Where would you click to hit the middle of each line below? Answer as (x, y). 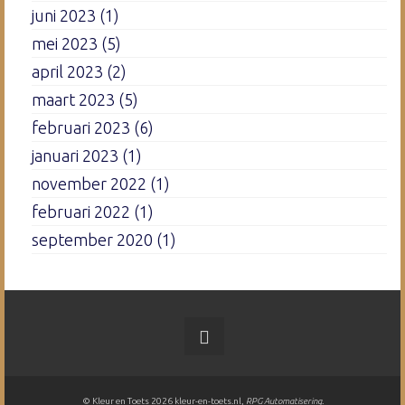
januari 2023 (75, 155)
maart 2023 (73, 99)
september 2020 (92, 239)
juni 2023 (64, 15)
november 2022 (89, 183)
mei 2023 (65, 43)
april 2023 (67, 71)
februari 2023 (81, 127)
